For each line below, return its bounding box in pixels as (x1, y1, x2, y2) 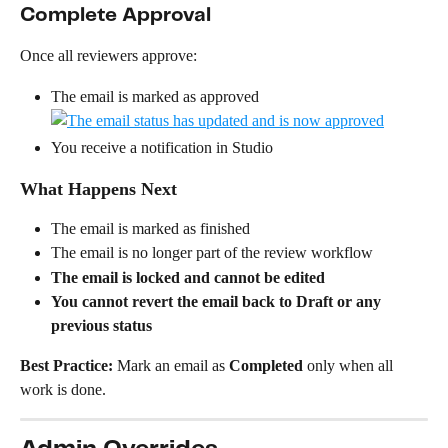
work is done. (20, 381, 106, 399)
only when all (303, 357, 397, 375)
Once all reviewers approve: (20, 47, 197, 65)
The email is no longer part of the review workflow (51, 244, 373, 262)
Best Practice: (20, 357, 117, 375)
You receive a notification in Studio (51, 139, 273, 157)
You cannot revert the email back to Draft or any (51, 293, 385, 311)
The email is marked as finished (51, 219, 250, 237)
